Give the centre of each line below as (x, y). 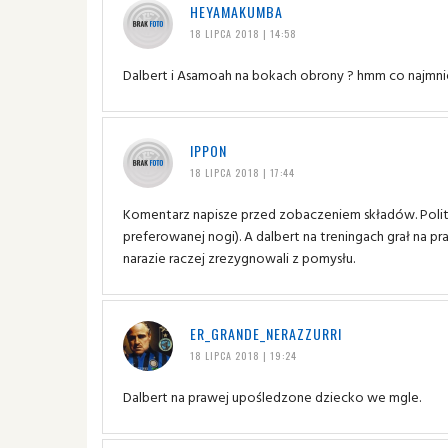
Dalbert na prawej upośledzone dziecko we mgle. (272, 396)
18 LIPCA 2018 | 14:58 (243, 33)
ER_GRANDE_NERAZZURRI (265, 333)
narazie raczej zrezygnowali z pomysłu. (239, 257)
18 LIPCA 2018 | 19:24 (243, 355)
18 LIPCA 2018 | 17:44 (242, 172)
